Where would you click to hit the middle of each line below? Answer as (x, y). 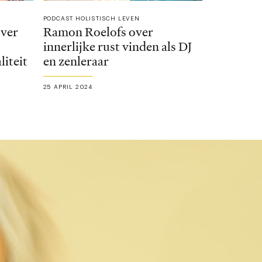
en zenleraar (76, 62)
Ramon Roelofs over (98, 32)
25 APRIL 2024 (68, 87)
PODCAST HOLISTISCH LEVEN (91, 19)
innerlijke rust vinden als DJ (117, 47)
